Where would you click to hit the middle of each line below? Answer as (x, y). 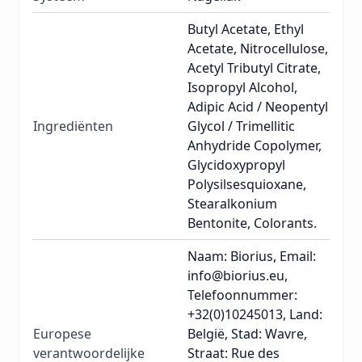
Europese (62, 334)
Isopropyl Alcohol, (242, 88)
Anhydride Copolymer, (255, 146)
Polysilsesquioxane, (247, 185)
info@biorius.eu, (238, 276)
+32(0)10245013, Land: (255, 315)
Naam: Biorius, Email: (252, 257)
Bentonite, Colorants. (252, 223)
